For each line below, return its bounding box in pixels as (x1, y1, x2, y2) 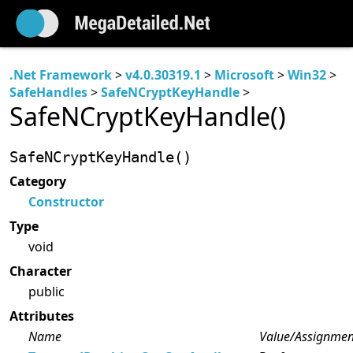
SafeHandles (9, 84, 87, 101)
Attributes (9, 307, 74, 325)
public (28, 283, 65, 301)
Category (9, 173, 66, 191)
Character (9, 262, 72, 280)
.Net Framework (9, 66, 112, 84)
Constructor (28, 193, 104, 211)
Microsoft (214, 66, 274, 84)
